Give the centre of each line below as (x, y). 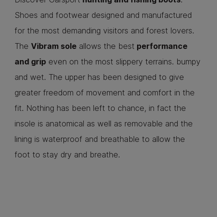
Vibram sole (54, 46)
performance (161, 46)
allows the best (106, 46)
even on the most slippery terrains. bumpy (123, 62)
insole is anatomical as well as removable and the (104, 124)
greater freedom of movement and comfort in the (105, 93)
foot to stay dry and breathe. (67, 155)
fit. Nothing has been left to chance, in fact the (100, 108)
